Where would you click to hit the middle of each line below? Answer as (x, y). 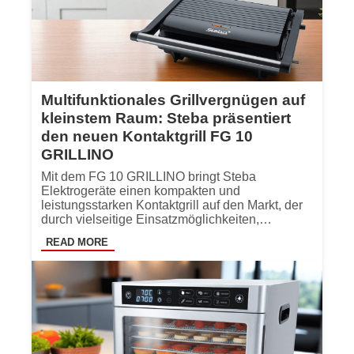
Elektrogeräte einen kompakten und (141, 190)
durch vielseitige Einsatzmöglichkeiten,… (156, 219)
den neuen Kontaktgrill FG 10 (147, 136)
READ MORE (77, 242)
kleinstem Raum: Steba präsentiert (166, 118)
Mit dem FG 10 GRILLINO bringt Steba (149, 176)
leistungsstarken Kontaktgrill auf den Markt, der (172, 205)
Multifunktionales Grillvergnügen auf (173, 100)
